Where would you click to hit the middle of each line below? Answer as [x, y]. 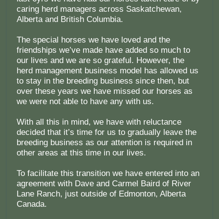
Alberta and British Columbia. [70, 20]
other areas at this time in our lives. [81, 153]
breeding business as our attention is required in [104, 143]
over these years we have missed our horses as [104, 91]
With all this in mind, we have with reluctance [99, 122]
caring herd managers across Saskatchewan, [99, 9]
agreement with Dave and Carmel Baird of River [104, 184]
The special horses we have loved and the [93, 40]
